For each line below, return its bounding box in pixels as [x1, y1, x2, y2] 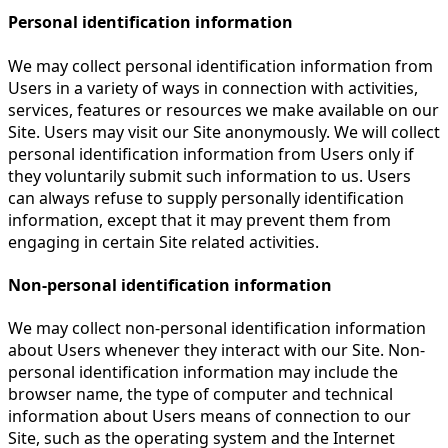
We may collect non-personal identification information [8, 317, 426, 340]
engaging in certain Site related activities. [8, 230, 319, 253]
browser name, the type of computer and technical [8, 383, 393, 406]
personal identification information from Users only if [8, 142, 414, 165]
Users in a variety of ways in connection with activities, [8, 76, 418, 99]
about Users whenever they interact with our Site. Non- [8, 339, 425, 362]
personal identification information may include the [8, 361, 398, 384]
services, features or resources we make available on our [8, 98, 439, 121]
